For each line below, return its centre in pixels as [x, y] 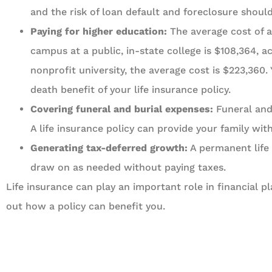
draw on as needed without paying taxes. [128, 167]
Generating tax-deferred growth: [109, 148]
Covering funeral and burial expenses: [122, 109]
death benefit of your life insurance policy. [131, 89]
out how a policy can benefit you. [86, 206]
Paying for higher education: [99, 31]
